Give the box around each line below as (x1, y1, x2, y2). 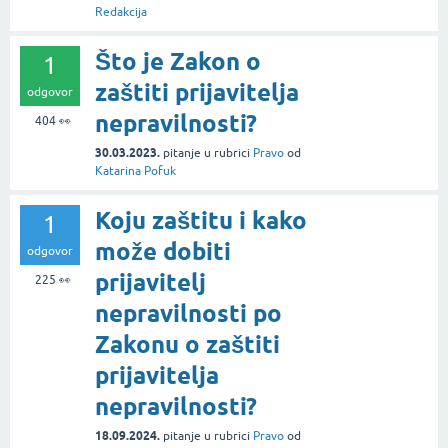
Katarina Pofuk (95, 164, 176, 179)
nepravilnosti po (95, 299, 282, 329)
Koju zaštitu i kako (95, 206, 307, 236)
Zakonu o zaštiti (95, 330, 280, 360)
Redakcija (95, 5, 147, 20)
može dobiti (95, 237, 231, 267)
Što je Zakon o (95, 47, 261, 77)
